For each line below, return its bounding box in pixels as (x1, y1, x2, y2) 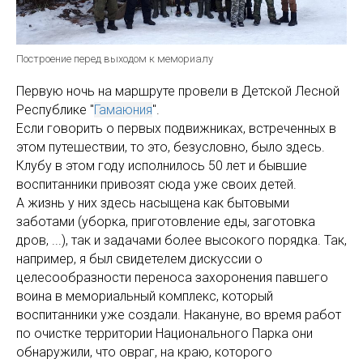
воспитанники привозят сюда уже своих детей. (16, 177, 297, 193)
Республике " (16, 102, 94, 118)
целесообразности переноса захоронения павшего (16, 270, 328, 286)
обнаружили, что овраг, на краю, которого (16, 344, 272, 361)
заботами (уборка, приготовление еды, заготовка (16, 214, 315, 230)
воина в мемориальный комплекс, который (16, 288, 273, 305)
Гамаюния (94, 102, 152, 118)
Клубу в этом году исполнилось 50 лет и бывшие (16, 158, 307, 174)
